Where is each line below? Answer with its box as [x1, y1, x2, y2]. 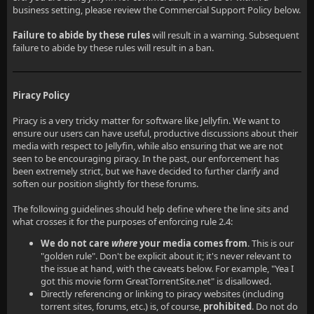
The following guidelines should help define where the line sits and [13, 203, 289, 215]
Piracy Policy [13, 89, 69, 102]
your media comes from [137, 237, 247, 250]
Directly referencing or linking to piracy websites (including [41, 287, 284, 300]
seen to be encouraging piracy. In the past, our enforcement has [13, 152, 279, 165]
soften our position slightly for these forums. [13, 177, 198, 190]
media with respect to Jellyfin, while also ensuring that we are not [13, 139, 283, 152]
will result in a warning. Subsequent [150, 29, 299, 41]
